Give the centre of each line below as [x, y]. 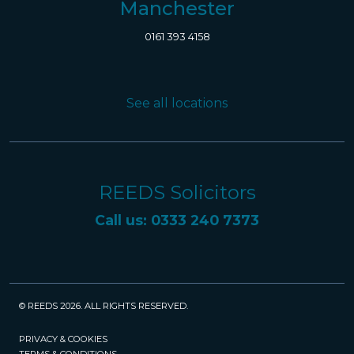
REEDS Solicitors [177, 192]
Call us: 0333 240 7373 [177, 220]
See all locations [177, 103]
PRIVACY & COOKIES [63, 339]
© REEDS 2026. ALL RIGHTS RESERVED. [104, 306]
